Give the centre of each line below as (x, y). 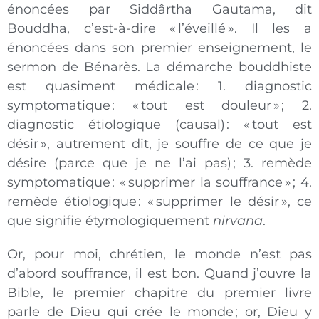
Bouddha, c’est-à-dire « (92, 29)
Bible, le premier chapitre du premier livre (159, 293)
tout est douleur (206, 106)
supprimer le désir (218, 202)
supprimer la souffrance (205, 183)
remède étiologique (72, 202)
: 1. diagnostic (254, 87)
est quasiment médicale (101, 87)
